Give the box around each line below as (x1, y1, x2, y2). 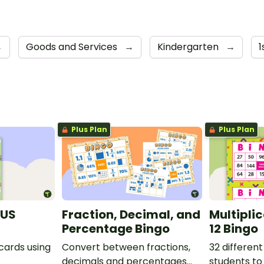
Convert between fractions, (61, 240, 190, 255)
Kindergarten (157, 40, 221, 54)
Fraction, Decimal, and (61, 206, 200, 223)
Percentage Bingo (61, 220, 170, 237)
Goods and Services (26, 40, 120, 54)
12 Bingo (209, 220, 259, 237)
